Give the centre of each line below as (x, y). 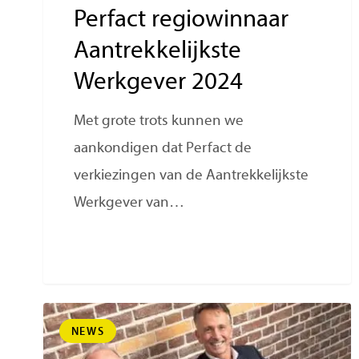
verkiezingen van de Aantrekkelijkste (192, 176)
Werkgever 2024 (159, 83)
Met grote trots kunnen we (159, 122)
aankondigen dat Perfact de (163, 149)
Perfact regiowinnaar (182, 21)
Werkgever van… (129, 204)
